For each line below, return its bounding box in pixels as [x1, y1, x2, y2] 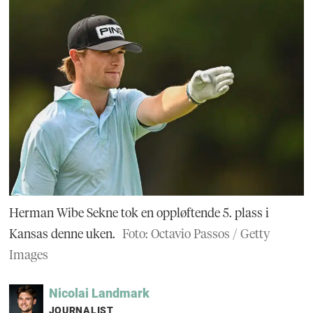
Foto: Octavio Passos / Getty [122, 226, 270, 242]
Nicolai [48, 286, 89, 301]
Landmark [91, 286, 150, 301]
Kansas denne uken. [9, 226, 116, 242]
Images [9, 247, 49, 263]
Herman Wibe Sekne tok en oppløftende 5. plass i [9, 205, 270, 221]
